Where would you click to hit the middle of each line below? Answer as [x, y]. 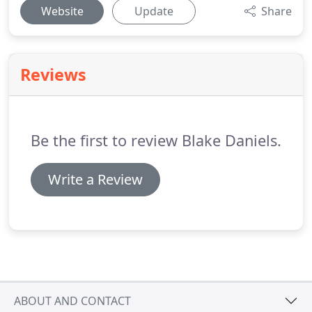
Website [62, 11]
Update [154, 11]
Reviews [53, 75]
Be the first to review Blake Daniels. [156, 140]
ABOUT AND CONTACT [72, 301]
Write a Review [95, 179]
